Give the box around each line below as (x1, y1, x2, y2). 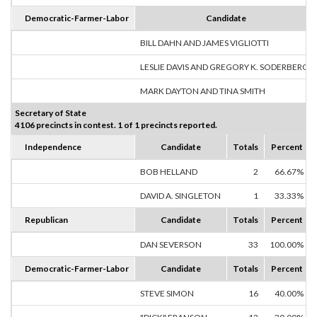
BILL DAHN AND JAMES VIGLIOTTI (140, 38, 269, 49)
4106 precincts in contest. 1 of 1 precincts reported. (15, 120, 217, 131)
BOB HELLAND (140, 166, 197, 178)
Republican (25, 214, 68, 226)
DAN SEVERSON (140, 239, 202, 250)
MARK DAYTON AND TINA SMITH (140, 86, 265, 97)
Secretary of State (15, 108, 86, 119)
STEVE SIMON (140, 288, 194, 299)
